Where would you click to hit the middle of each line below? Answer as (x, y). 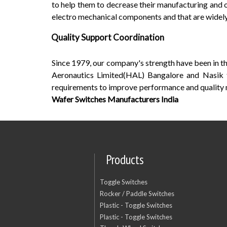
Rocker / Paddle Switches (137, 193)
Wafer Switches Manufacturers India (115, 99)
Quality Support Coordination (108, 37)
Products (125, 160)
